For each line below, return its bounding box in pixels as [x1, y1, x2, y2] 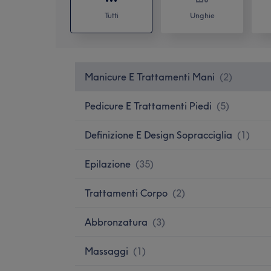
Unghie [189, 10, 215, 20]
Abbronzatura [85, 215, 148, 228]
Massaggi [85, 244, 128, 257]
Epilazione [85, 157, 131, 170]
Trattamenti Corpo [85, 186, 168, 199]
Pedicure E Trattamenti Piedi [85, 99, 212, 112]
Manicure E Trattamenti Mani [85, 70, 215, 83]
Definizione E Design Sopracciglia [85, 128, 232, 141]
